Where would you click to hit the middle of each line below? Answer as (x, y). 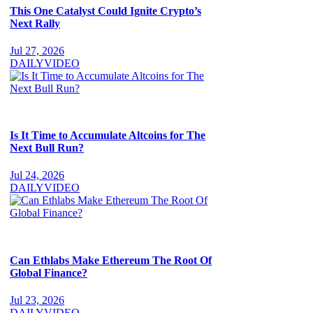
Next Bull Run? (47, 148)
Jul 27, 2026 (37, 50)
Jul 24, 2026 (37, 175)
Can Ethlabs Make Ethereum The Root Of (111, 260)
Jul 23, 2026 (37, 300)
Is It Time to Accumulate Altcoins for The (108, 136)
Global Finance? (49, 272)
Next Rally (35, 23)
